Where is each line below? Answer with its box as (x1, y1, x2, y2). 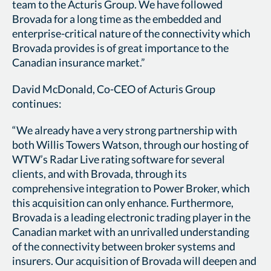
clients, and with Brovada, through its (12, 166, 187, 180)
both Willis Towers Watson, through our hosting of (12, 137, 249, 151)
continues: (12, 97, 62, 111)
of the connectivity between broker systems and (12, 239, 235, 253)
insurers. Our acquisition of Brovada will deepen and (12, 253, 256, 267)
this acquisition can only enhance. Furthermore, (12, 195, 233, 209)
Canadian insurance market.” (12, 56, 145, 70)
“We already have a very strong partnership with (12, 123, 237, 137)
